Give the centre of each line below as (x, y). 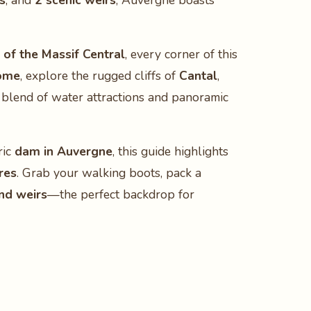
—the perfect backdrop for (121, 194)
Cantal (198, 76)
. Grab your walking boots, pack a (109, 173)
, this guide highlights (170, 151)
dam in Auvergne (64, 151)
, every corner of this (181, 54)
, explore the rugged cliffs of (100, 76)
